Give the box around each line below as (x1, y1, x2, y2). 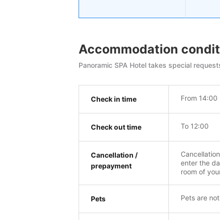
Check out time (91, 123, 141, 132)
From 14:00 (180, 94, 218, 103)
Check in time (91, 95, 137, 104)
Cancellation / (91, 151, 137, 160)
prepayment (91, 162, 132, 170)
